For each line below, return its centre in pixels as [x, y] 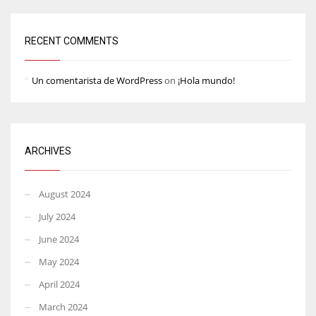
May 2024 [59, 261]
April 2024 [59, 284]
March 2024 [63, 306]
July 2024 [57, 216]
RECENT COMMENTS [72, 41]
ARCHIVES [48, 151]
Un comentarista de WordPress [97, 80]
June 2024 [59, 239]
